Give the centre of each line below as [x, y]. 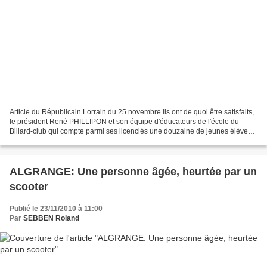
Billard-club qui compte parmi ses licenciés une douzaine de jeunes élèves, [131, 131]
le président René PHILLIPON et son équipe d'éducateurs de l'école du [124, 122]
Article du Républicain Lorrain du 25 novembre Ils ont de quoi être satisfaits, [132, 112]
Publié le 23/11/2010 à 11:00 [56, 209]
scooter [29, 187]
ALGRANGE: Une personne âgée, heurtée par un [133, 172]
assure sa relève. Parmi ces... [57, 141]
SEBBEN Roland [51, 218]
